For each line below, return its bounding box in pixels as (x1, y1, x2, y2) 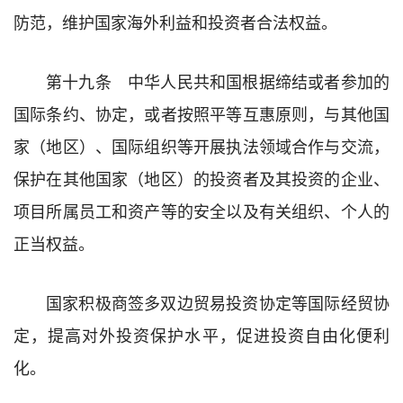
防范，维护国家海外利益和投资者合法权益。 (13, 9, 337, 33)
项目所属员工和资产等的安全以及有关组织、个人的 (13, 198, 390, 222)
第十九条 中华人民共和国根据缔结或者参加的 (46, 68, 390, 93)
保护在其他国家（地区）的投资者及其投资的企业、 (13, 166, 390, 190)
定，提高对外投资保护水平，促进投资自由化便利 (13, 322, 390, 346)
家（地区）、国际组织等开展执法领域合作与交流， (13, 133, 390, 157)
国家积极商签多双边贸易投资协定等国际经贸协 (46, 290, 390, 314)
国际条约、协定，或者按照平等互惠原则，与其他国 (13, 101, 390, 125)
